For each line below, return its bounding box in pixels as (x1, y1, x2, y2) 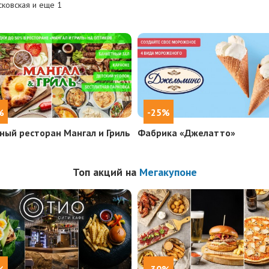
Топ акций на (72, 165, 139, 180)
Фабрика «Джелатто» (138, 127, 235, 139)
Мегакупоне (139, 165, 197, 180)
